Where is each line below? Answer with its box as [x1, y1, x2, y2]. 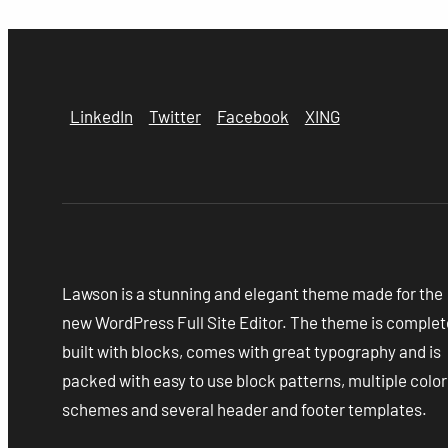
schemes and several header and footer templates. [61, 398, 427, 419]
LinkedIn [69, 105, 133, 126]
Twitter [148, 105, 201, 126]
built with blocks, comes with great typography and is [61, 340, 441, 361]
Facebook [216, 105, 289, 126]
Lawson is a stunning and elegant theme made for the [61, 282, 443, 303]
